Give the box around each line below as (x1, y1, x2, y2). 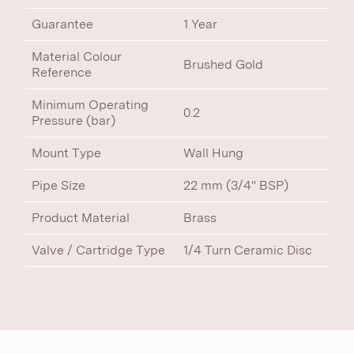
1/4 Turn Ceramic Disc (183, 243, 312, 258)
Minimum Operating (32, 97, 149, 112)
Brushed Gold (183, 57, 263, 72)
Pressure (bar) (32, 113, 115, 128)
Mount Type (32, 145, 101, 160)
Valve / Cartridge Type (32, 243, 165, 258)
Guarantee (32, 17, 93, 32)
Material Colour (32, 49, 122, 64)
